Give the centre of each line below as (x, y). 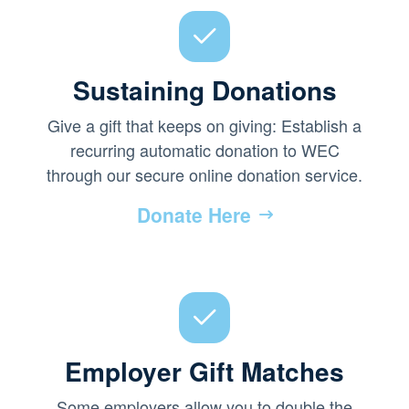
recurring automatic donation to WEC (204, 149)
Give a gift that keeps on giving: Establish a (204, 125)
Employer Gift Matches (204, 371)
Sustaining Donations (204, 89)
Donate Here (194, 214)
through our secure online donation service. (204, 174)
